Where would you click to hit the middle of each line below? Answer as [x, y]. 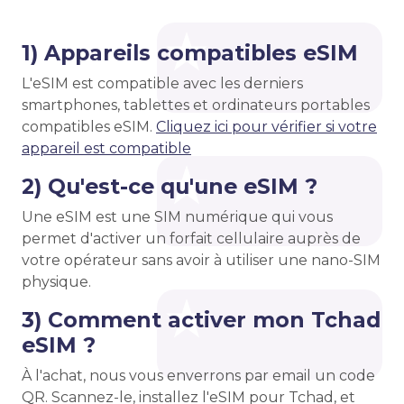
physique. [56, 282]
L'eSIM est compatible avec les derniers [162, 83]
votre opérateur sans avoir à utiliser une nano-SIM [201, 260]
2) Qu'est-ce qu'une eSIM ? [170, 186]
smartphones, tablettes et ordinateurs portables [196, 105]
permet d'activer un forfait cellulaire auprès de [191, 239]
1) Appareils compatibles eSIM [190, 53]
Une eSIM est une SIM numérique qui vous [177, 217]
